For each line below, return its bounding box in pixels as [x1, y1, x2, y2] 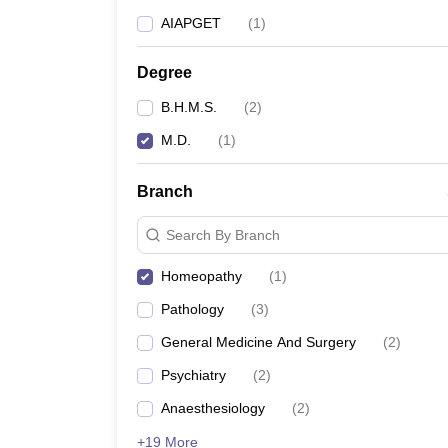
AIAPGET [161, 15, 221, 31]
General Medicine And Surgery [161, 334, 356, 350]
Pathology [161, 301, 224, 317]
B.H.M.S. [161, 99, 217, 115]
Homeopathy [161, 268, 242, 284]
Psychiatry [161, 367, 226, 383]
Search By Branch [166, 226, 280, 243]
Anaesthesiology [161, 400, 265, 416]
